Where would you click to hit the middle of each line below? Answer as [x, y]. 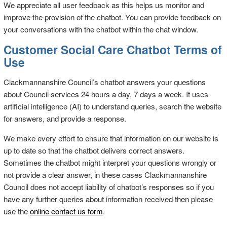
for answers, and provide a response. [65, 118]
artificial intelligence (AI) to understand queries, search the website [112, 106]
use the [16, 211]
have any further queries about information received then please [108, 199]
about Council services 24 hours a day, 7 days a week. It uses [106, 94]
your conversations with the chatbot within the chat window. [101, 29]
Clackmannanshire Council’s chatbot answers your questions [104, 82]
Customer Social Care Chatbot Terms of [112, 49]
